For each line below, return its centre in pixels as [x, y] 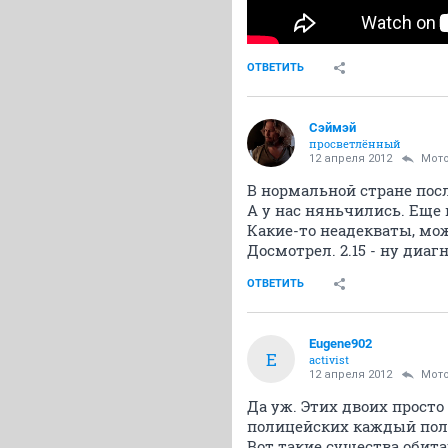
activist [329, 360]
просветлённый [355, 144]
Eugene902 [340, 344]
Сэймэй [332, 128]
